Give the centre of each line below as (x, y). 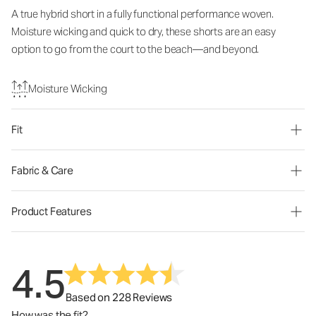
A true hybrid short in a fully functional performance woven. (143, 14)
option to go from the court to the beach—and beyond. (135, 49)
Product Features (51, 211)
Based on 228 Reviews (119, 297)
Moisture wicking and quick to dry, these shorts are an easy (144, 31)
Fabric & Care (43, 170)
